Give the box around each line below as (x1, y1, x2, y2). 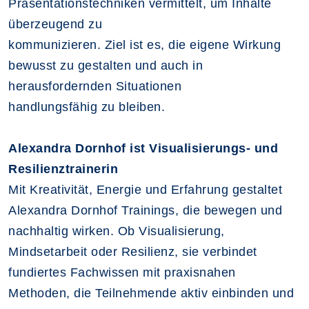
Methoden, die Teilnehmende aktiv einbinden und (8, 286, 294, 300)
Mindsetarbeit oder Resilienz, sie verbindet (8, 244, 257, 259)
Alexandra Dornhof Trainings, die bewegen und (8, 203, 282, 217)
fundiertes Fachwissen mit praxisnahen (8, 265, 236, 279)
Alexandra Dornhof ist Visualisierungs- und (8, 141, 278, 155)
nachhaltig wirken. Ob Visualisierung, (8, 223, 225, 238)
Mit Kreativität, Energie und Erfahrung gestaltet (8, 182, 282, 197)
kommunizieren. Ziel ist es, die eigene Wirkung (8, 37, 281, 52)
